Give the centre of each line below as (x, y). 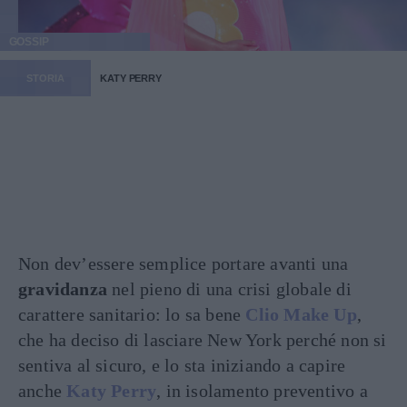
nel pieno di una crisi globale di (229, 289)
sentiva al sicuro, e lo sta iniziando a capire (182, 365)
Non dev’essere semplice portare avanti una (184, 263)
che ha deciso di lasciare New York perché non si (203, 340)
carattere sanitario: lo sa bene (132, 314)
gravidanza (63, 289)
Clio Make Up (301, 314)
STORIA (45, 78)
